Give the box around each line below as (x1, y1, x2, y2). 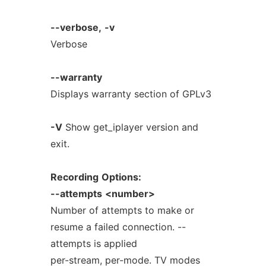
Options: (101, 171, 141, 183)
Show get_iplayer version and (62, 121, 198, 133)
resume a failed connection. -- (50, 221, 186, 233)
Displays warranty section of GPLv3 (50, 88, 211, 100)
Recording (50, 171, 99, 183)
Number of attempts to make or (50, 204, 194, 216)
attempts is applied (50, 237, 137, 249)
